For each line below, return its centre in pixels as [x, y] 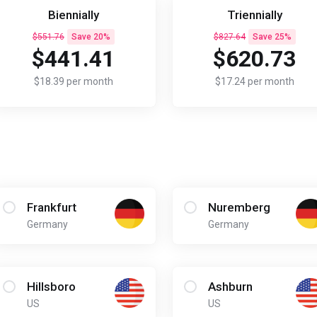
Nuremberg [239, 207]
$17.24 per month [254, 81]
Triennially [254, 15]
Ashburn [230, 287]
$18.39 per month [73, 81]
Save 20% [91, 37]
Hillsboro [51, 287]
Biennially [73, 15]
